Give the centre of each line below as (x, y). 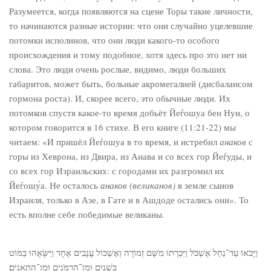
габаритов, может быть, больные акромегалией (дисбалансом (131, 83)
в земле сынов (204, 185)
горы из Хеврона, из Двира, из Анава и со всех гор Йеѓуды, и (130, 156)
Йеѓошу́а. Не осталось (55, 185)
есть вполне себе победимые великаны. (87, 214)
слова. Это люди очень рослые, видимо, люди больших (118, 69)
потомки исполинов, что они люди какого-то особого (114, 40)
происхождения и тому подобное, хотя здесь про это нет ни (128, 54)
